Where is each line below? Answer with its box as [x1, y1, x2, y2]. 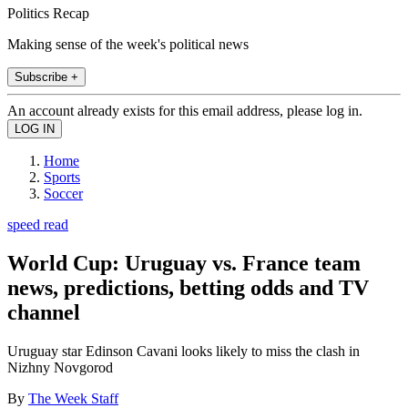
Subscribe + [15, 69, 78, 84]
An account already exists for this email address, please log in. [7, 102, 362, 118]
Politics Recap [7, 5, 89, 21]
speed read [7, 216, 68, 232]
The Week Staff [28, 390, 118, 406]
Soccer [44, 185, 83, 201]
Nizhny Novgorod [7, 359, 113, 375]
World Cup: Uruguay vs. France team [7, 250, 361, 275]
